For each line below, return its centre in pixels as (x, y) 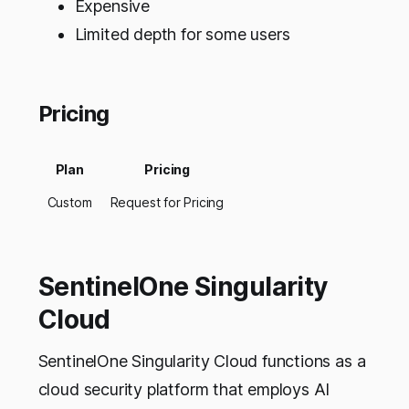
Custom (69, 203)
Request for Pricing (167, 203)
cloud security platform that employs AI (184, 390)
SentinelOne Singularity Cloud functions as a (202, 362)
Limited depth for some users (182, 35)
